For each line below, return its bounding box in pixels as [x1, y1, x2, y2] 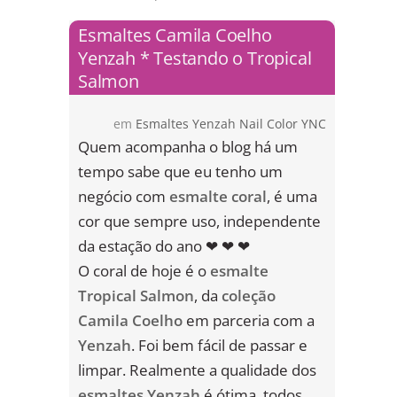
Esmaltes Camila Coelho [78, 22, 272, 48]
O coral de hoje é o [78, 261, 210, 282]
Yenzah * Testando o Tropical [78, 45, 312, 71]
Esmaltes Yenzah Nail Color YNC [136, 115, 326, 133]
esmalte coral [169, 186, 267, 207]
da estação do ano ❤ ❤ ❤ [78, 236, 250, 257]
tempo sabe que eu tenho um [78, 161, 283, 183]
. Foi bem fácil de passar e [131, 335, 307, 356]
